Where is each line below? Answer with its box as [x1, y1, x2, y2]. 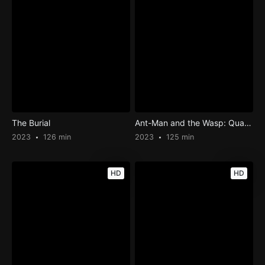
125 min [164, 132, 195, 141]
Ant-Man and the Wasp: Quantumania [244, 117, 252, 128]
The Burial [11, 117, 50, 128]
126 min [40, 132, 71, 141]
